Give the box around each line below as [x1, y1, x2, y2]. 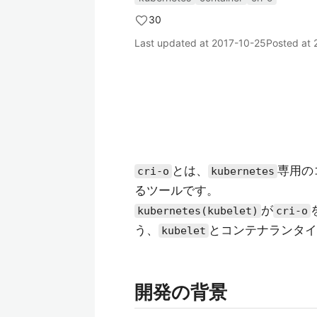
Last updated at [134, 37, 212, 49]
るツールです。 [134, 183, 219, 197]
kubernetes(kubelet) [137, 204, 258, 217]
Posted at [266, 37, 313, 49]
